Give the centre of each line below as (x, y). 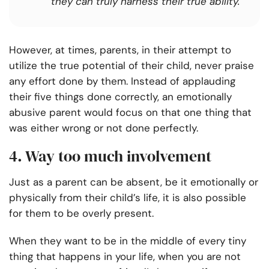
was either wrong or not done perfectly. (104, 128)
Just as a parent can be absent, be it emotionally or (134, 182)
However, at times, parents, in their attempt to (120, 50)
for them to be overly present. (81, 213)
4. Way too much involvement (110, 156)
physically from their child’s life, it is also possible (128, 198)
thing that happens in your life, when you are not (125, 257)
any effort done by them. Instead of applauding (122, 81)
